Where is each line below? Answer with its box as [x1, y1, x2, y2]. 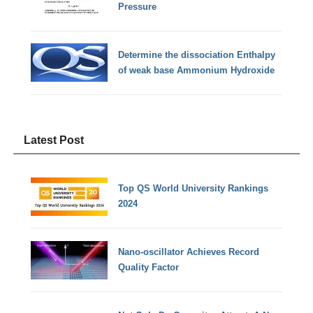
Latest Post [24, 133, 85, 146]
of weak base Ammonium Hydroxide [118, 64, 275, 75]
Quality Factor [118, 262, 180, 273]
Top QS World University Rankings [118, 183, 269, 194]
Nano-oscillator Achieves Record [118, 247, 260, 258]
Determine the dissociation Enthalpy [118, 49, 276, 60]
